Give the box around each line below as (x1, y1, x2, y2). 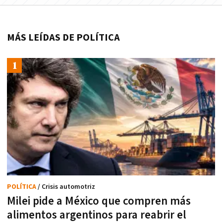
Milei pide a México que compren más (7, 193, 191, 209)
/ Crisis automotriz (38, 182, 95, 191)
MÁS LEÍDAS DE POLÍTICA (7, 31, 120, 45)
